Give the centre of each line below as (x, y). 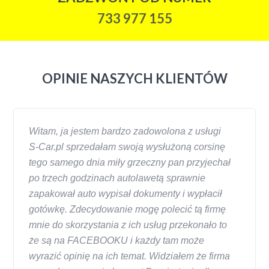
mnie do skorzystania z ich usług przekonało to (128, 225)
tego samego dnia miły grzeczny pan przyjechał (130, 162)
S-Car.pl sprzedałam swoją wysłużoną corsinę (127, 147)
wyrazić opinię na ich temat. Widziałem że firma (130, 256)
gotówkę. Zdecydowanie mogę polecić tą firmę (128, 209)
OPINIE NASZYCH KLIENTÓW (134, 78)
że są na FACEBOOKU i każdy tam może (117, 240)
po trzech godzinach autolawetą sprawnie (117, 178)
